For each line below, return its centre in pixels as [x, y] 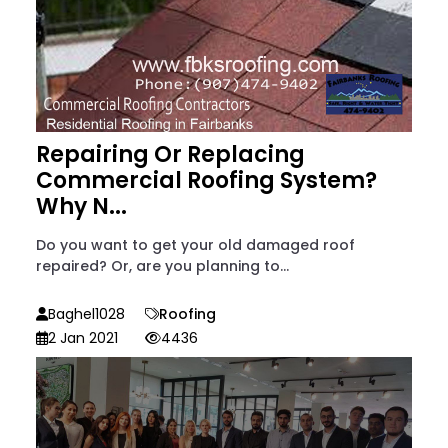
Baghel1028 [86, 314]
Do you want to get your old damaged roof [195, 245]
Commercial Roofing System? [206, 181]
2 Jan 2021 [83, 338]
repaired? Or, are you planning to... [162, 266]
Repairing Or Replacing [170, 155]
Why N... [81, 207]
